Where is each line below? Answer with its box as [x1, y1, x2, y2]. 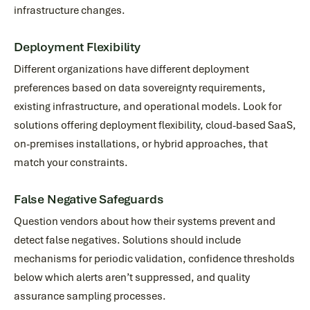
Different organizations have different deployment [14, 62, 249, 76]
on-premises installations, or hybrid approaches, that [14, 137, 268, 151]
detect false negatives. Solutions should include [14, 233, 241, 247]
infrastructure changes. [14, 3, 125, 17]
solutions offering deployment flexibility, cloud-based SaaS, [14, 118, 296, 132]
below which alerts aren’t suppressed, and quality [14, 271, 250, 284]
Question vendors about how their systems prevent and [14, 215, 275, 228]
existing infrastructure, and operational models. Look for [14, 100, 282, 113]
